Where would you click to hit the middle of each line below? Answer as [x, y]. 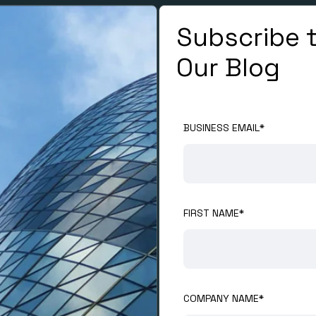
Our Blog [228, 67]
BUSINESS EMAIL [221, 127]
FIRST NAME [211, 213]
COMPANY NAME [221, 298]
